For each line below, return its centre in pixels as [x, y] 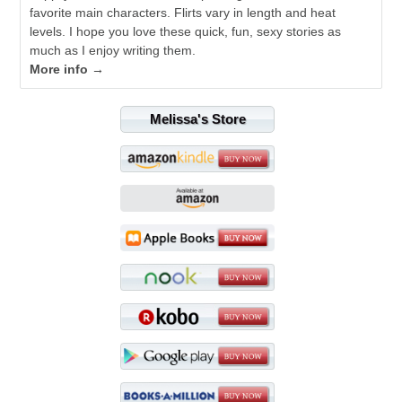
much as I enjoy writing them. [113, 51]
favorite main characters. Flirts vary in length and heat [183, 13]
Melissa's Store [197, 119]
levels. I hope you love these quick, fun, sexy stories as [186, 32]
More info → [67, 70]
